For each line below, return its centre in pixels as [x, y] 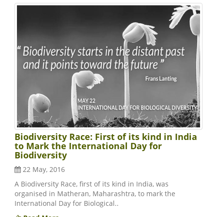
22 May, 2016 [43, 170]
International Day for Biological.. [67, 203]
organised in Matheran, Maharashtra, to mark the [95, 194]
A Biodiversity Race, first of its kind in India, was [92, 184]
